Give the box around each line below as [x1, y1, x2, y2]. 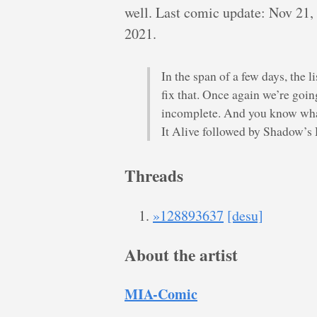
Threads [125, 163, 183, 188]
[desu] [227, 205, 263, 225]
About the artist [125, 242, 238, 267]
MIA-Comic [125, 284, 197, 305]
